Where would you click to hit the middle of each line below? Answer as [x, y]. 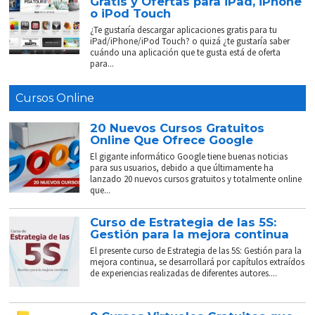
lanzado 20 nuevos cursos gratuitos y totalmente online [196, 179]
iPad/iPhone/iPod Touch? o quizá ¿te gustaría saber [190, 41]
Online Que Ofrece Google [172, 140]
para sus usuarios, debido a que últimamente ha [182, 168]
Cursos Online [54, 98]
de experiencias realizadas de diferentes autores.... [184, 274]
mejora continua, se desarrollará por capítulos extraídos [198, 262]
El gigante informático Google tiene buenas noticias [189, 157]
